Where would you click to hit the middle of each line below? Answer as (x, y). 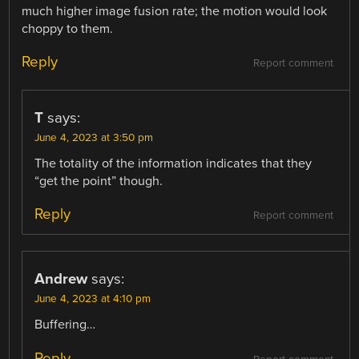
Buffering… (65, 325)
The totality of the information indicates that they (173, 164)
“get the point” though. (99, 182)
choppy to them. (68, 29)
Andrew (61, 279)
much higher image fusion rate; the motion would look (175, 12)
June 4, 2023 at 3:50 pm (94, 138)
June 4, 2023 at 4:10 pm (93, 299)
